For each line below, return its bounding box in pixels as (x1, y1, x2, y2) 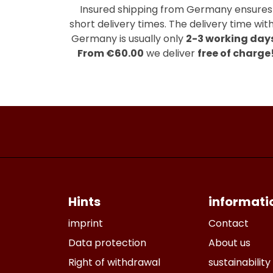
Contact (208, 216, 249, 230)
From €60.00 (77, 46, 144, 60)
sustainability (208, 255, 271, 269)
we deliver (143, 46, 197, 60)
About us (208, 236, 250, 250)
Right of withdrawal (68, 255, 160, 269)
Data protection (68, 236, 146, 250)
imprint (68, 216, 103, 230)
